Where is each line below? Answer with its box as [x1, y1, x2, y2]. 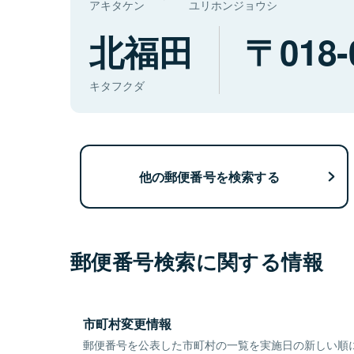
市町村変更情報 [83, 314, 171, 333]
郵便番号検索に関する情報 [70, 247, 324, 277]
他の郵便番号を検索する [138, 167, 280, 186]
